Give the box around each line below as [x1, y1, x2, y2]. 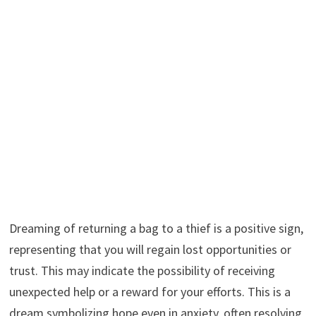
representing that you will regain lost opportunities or [8, 241, 291, 258]
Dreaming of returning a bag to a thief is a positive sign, [8, 220, 303, 237]
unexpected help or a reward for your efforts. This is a [8, 284, 291, 300]
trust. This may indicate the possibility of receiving [8, 262, 275, 279]
